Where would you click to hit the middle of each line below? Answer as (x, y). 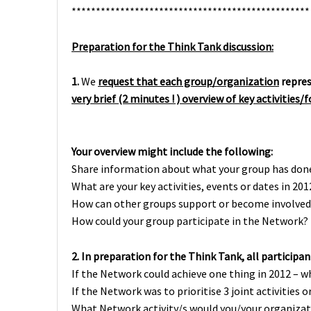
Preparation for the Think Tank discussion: (173, 46)
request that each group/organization (188, 82)
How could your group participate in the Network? (190, 221)
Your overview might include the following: (172, 151)
